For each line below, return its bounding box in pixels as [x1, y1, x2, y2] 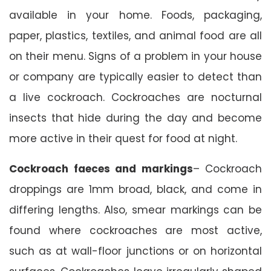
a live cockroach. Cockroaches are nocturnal [9, 90, 262, 105]
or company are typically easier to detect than [9, 69, 262, 84]
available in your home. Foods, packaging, [9, 7, 262, 22]
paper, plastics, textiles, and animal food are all [9, 28, 262, 43]
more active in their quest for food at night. [9, 131, 237, 146]
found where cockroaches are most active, [9, 223, 262, 238]
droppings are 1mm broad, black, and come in [9, 181, 262, 197]
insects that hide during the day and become [9, 110, 262, 125]
